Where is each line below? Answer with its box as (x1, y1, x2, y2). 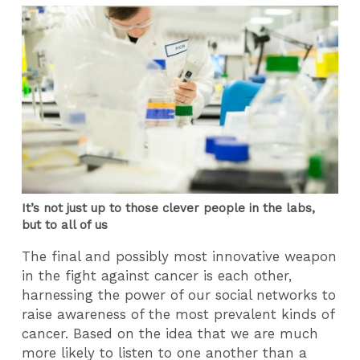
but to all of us (22, 217, 108, 232)
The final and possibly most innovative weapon (22, 248, 337, 265)
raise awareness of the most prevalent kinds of (22, 306, 335, 323)
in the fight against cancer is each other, (22, 268, 292, 284)
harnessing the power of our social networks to (22, 287, 337, 304)
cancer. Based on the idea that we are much (22, 325, 319, 342)
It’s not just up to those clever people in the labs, (22, 200, 316, 215)
